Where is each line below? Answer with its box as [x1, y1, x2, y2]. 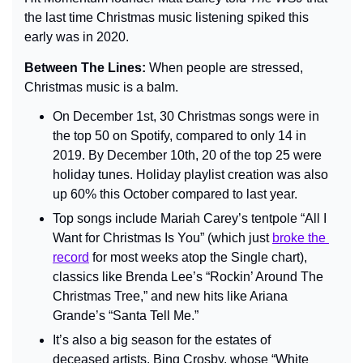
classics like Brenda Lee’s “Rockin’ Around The [53, 269, 323, 284]
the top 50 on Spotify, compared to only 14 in [53, 128, 306, 143]
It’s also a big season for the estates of [53, 332, 271, 347]
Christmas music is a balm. [24, 79, 178, 94]
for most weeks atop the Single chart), [89, 250, 307, 264]
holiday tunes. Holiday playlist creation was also [53, 167, 328, 181]
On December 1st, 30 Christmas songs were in [53, 109, 319, 123]
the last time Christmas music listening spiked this [24, 10, 309, 24]
